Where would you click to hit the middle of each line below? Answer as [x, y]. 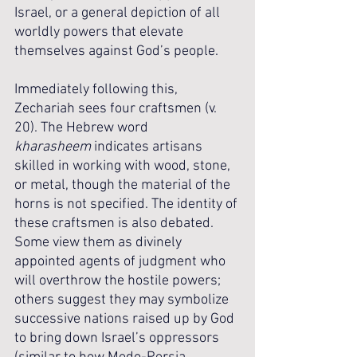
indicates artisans [148, 147]
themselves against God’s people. [116, 51]
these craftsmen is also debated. [116, 224]
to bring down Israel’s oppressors [118, 338]
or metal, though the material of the [124, 185]
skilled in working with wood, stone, [124, 166]
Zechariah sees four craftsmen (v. [117, 109]
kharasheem [53, 147]
